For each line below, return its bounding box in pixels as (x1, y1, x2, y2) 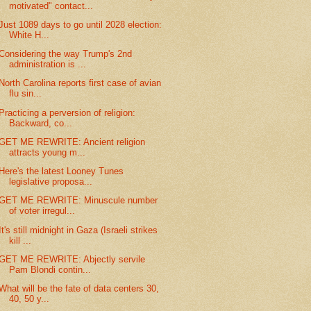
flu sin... (9, 88, 42, 99)
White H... (9, 30, 50, 41)
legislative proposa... (9, 176, 93, 187)
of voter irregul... (9, 205, 76, 217)
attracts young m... (9, 146, 86, 158)
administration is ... (9, 59, 87, 70)
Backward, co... (9, 117, 73, 128)
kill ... (9, 235, 32, 246)
